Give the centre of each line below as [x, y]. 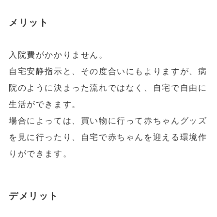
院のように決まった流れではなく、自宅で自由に [108, 88]
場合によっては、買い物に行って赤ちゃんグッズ [108, 121]
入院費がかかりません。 [58, 55]
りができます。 [40, 154]
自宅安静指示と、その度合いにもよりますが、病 [108, 72]
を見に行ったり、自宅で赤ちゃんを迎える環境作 [108, 138]
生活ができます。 [45, 105]
